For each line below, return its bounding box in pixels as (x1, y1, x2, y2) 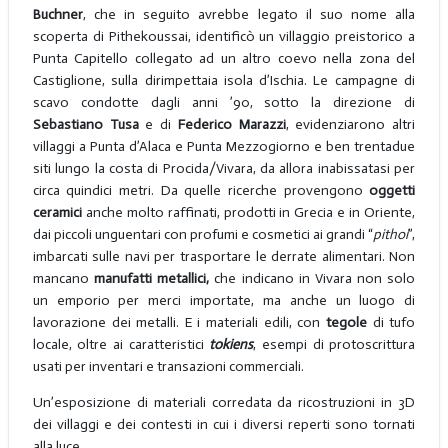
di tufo (366, 313, 416, 331)
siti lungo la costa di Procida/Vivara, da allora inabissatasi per (32, 159, 416, 177)
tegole (325, 313, 367, 331)
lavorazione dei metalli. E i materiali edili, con (32, 313, 326, 331)
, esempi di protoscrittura (253, 335, 416, 353)
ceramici (32, 203, 82, 221)
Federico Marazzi (177, 115, 286, 133)
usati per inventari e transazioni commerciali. (32, 357, 304, 375)
